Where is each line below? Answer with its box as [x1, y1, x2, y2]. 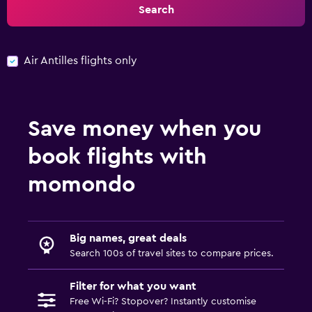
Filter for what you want [70, 280, 196, 292]
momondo [28, 173, 135, 196]
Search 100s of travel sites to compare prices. [70, 248, 274, 258]
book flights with [28, 145, 207, 168]
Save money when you [28, 117, 262, 140]
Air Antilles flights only [24, 55, 137, 66]
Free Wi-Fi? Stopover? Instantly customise [70, 296, 256, 306]
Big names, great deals [70, 232, 187, 244]
